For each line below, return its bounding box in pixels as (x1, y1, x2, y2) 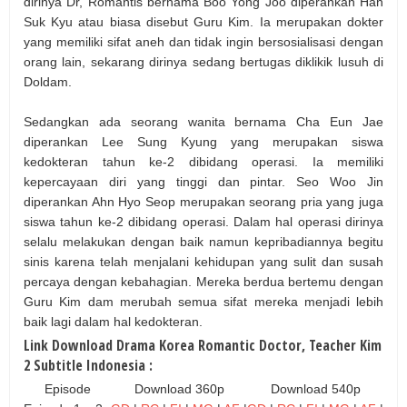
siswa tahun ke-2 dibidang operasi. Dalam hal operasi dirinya (24, 213, 383, 229)
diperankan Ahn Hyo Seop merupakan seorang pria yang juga (24, 194, 383, 209)
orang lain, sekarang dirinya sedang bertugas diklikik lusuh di (24, 54, 383, 69)
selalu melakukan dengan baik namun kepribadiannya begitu (24, 233, 383, 249)
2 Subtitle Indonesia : (24, 354, 153, 375)
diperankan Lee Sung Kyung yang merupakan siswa (24, 134, 383, 149)
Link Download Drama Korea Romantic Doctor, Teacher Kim (24, 334, 382, 355)
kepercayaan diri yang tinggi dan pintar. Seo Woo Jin (24, 174, 383, 189)
